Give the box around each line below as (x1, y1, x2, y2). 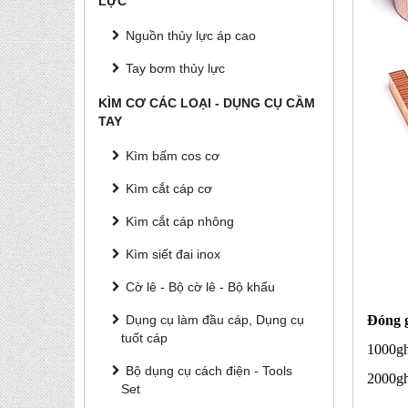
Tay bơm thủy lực (126, 61, 225, 76)
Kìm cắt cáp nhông (126, 214, 234, 229)
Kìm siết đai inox (126, 247, 220, 261)
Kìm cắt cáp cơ (126, 181, 212, 196)
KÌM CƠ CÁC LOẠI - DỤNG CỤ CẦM (98, 96, 315, 110)
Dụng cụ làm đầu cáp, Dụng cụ (126, 312, 304, 327)
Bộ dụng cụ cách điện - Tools (126, 363, 292, 378)
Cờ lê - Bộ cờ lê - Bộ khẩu (126, 280, 275, 294)
